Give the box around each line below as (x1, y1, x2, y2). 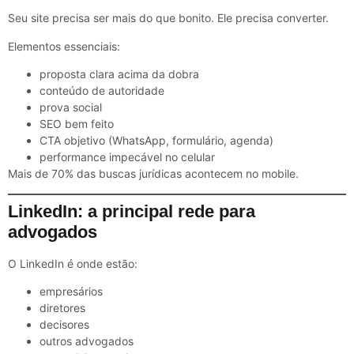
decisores (40, 318, 89, 332)
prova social (40, 100, 102, 115)
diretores (40, 301, 85, 315)
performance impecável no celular (40, 150, 215, 164)
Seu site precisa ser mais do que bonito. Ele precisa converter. (8, 11, 329, 25)
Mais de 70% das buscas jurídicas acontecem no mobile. (8, 167, 299, 181)
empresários (40, 284, 103, 299)
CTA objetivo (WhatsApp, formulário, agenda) (40, 134, 273, 148)
